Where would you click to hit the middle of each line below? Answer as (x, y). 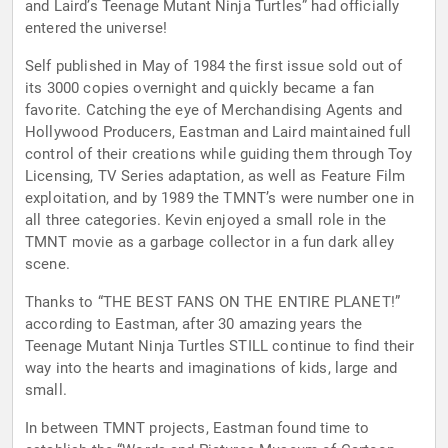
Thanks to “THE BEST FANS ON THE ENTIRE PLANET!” (213, 302)
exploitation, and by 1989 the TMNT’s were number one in (220, 198)
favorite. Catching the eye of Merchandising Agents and (214, 110)
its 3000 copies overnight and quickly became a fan (200, 88)
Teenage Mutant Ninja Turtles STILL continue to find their (220, 346)
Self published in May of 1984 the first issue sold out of (214, 66)
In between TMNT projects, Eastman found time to (197, 428)
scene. (47, 264)
